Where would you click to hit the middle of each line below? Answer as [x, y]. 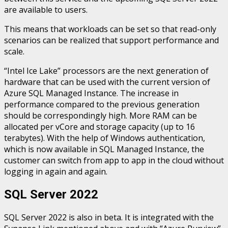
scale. [14, 51]
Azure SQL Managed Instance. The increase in [91, 93]
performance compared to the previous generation [102, 104]
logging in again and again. [56, 171]
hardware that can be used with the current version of [107, 82]
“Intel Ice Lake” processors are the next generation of [106, 70]
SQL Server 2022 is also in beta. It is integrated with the [109, 217]
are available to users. [47, 9]
